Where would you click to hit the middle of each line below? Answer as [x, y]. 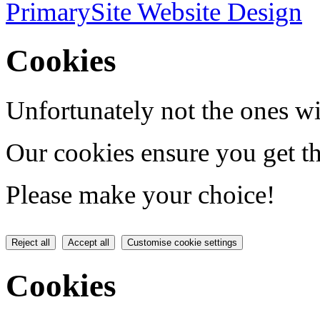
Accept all [89, 242]
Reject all [31, 242]
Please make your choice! [140, 194]
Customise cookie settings [182, 242]
